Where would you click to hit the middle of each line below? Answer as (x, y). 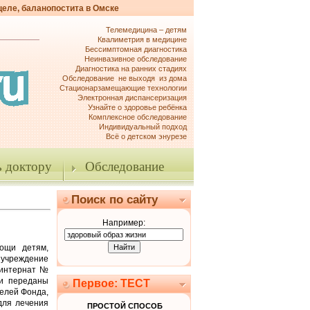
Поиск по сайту (115, 199)
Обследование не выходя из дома (125, 78)
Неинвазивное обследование (136, 59)
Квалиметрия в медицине (142, 39)
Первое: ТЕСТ (111, 283)
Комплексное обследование (138, 117)
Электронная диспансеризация (132, 98)
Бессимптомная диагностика (136, 49)
